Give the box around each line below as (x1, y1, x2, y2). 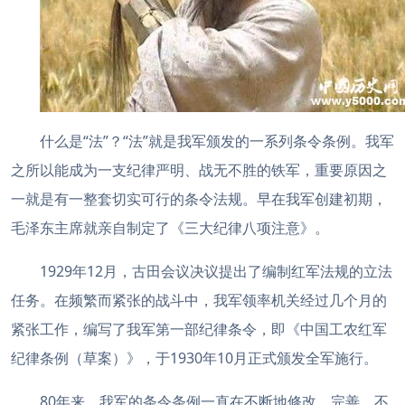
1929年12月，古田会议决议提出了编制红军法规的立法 (40, 261, 392, 281)
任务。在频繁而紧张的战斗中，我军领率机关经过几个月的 (11, 290, 387, 310)
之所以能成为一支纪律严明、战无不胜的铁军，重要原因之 (11, 160, 387, 180)
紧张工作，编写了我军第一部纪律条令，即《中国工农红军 (11, 319, 387, 339)
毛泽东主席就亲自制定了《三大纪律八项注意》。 (11, 218, 329, 238)
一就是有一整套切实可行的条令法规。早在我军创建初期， (11, 189, 387, 209)
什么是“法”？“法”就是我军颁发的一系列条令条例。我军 (40, 131, 394, 151)
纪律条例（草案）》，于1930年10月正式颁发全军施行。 (11, 348, 378, 368)
